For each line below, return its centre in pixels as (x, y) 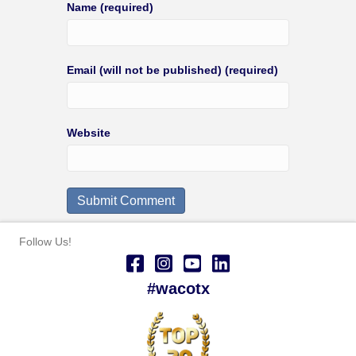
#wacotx (178, 288)
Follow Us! (45, 241)
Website (89, 132)
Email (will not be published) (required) (172, 70)
